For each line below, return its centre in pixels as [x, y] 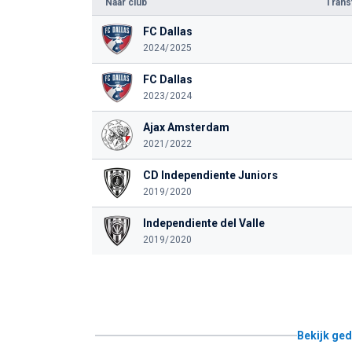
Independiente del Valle [203, 223]
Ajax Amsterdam [186, 127]
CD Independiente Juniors [210, 175]
